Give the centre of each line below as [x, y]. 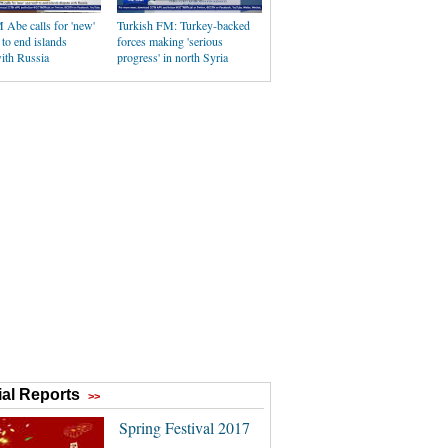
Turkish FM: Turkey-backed [183, 25]
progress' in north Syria [172, 57]
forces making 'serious [170, 41]
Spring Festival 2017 [184, 427]
